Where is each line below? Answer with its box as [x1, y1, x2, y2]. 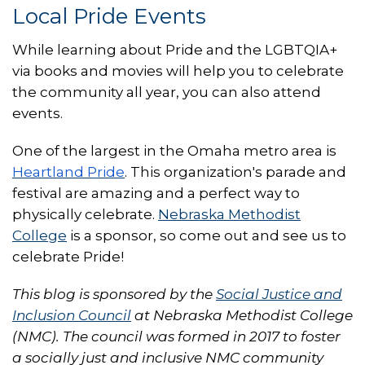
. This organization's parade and [125, 163, 346, 180]
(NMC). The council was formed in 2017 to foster [12, 328, 341, 345]
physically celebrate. [12, 205, 158, 222]
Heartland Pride [12, 163, 125, 180]
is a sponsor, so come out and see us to [67, 226, 346, 244]
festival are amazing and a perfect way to [12, 184, 300, 201]
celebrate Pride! [12, 248, 124, 265]
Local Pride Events [12, 2, 206, 29]
